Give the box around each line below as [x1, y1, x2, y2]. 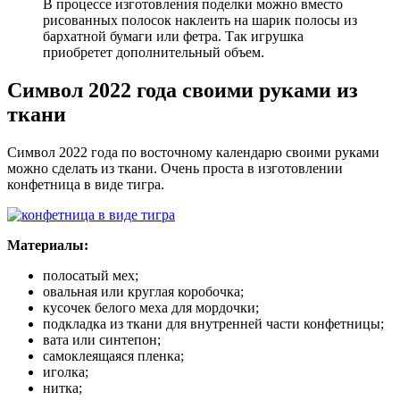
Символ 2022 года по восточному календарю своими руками [7, 144, 379, 160]
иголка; [43, 363, 88, 379]
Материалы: [7, 237, 88, 253]
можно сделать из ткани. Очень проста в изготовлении [7, 160, 343, 176]
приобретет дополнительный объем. [43, 45, 264, 61]
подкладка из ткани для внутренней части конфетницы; [43, 315, 384, 331]
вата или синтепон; [43, 331, 161, 347]
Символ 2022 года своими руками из [7, 79, 358, 103]
